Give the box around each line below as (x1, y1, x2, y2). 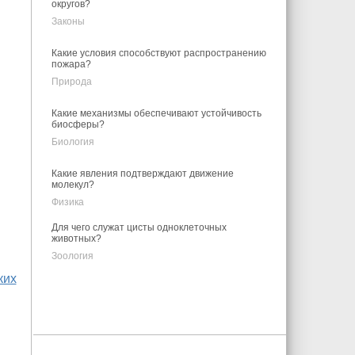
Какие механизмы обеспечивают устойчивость (51, 108, 261, 119)
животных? (51, 233, 101, 244)
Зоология (51, 250, 94, 261)
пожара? (51, 59, 91, 70)
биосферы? (51, 119, 105, 130)
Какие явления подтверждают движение (51, 168, 234, 179)
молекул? (51, 179, 94, 190)
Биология (51, 136, 94, 147)
